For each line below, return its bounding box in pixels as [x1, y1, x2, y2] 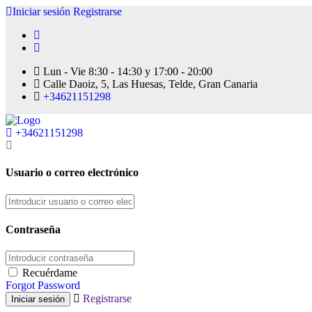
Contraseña [6, 223, 61, 235]
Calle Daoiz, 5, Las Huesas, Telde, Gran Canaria [40, 78, 258, 90]
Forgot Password [6, 279, 80, 292]
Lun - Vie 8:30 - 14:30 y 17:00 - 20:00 [40, 65, 212, 77]
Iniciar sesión [13, 6, 70, 17]
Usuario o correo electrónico [6, 166, 139, 179]
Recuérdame [22, 267, 77, 279]
